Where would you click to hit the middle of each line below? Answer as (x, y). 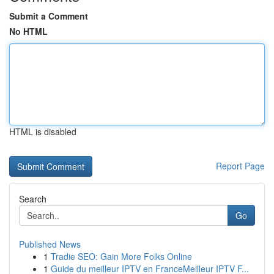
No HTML (28, 31)
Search (33, 199)
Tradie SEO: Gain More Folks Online (121, 256)
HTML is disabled (43, 131)
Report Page (240, 166)
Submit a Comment (49, 16)
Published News (50, 244)
